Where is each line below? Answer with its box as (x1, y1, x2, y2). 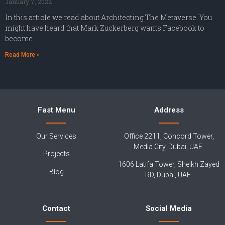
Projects (43, 150, 70, 158)
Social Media (146, 203, 192, 213)
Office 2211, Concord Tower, (124, 132, 214, 141)
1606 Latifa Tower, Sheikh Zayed (118, 160, 219, 169)
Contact (42, 203, 70, 213)
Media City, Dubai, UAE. (134, 143, 204, 151)
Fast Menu (37, 105, 75, 115)
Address (154, 105, 184, 115)
